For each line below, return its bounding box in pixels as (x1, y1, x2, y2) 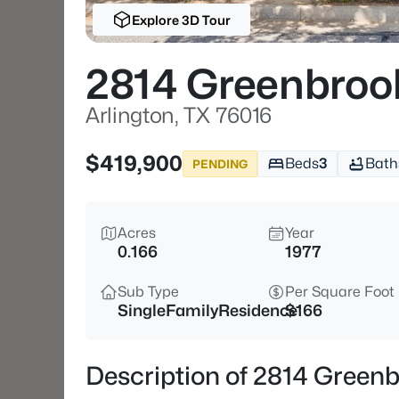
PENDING (192, 156, 248, 171)
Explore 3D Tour (131, 12, 231, 28)
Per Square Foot (285, 283, 395, 300)
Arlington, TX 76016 (85, 102, 272, 128)
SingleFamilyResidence (118, 301, 297, 320)
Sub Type (118, 283, 179, 300)
